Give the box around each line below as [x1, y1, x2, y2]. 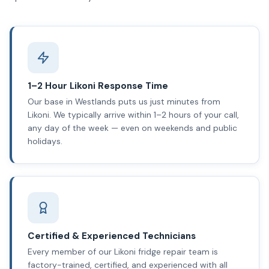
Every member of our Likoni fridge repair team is [27, 246, 218, 258]
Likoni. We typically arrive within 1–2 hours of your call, [27, 109, 239, 121]
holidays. [27, 136, 62, 147]
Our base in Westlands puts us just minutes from [27, 96, 220, 107]
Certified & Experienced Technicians [27, 230, 196, 243]
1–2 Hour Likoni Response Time [27, 79, 168, 92]
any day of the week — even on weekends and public [27, 122, 237, 134]
